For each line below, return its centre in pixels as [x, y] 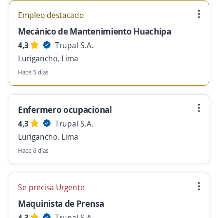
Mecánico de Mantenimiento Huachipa [95, 31]
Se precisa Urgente [51, 187]
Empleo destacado [51, 15]
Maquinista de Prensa [61, 203]
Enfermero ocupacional [65, 109]
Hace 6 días [33, 151]
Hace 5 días [33, 72]
